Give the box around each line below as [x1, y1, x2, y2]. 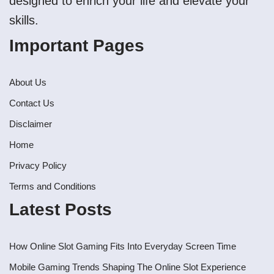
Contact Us [9, 98, 54, 109]
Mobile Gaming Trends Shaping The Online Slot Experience [9, 262, 246, 273]
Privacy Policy [9, 160, 67, 171]
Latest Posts [9, 200, 112, 220]
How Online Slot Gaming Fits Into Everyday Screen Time [9, 241, 236, 252]
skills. [9, 13, 39, 28]
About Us [9, 77, 46, 88]
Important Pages [9, 36, 144, 56]
